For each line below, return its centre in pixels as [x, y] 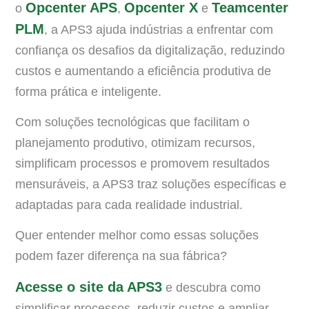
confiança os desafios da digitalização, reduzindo [150, 50]
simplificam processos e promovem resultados [142, 164]
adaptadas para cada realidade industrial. [129, 205]
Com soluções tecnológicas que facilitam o [132, 122]
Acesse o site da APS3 [89, 287]
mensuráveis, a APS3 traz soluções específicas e [151, 185]
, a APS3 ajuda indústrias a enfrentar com [159, 29]
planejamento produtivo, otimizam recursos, [135, 143]
